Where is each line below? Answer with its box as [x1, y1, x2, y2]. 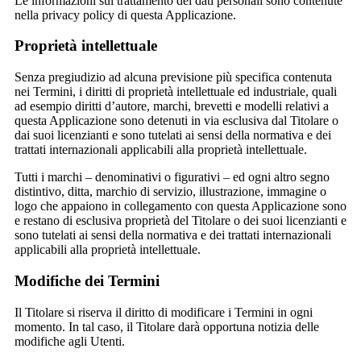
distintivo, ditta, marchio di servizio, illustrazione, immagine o [15, 185, 326, 199]
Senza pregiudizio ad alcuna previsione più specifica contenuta [15, 70, 332, 85]
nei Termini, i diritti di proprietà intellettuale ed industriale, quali [15, 85, 337, 99]
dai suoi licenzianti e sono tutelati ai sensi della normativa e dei [15, 128, 331, 143]
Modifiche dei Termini [15, 272, 160, 289]
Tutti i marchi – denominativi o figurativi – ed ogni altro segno [15, 170, 330, 185]
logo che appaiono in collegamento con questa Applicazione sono [15, 199, 346, 214]
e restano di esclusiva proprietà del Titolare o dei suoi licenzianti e [15, 214, 346, 228]
